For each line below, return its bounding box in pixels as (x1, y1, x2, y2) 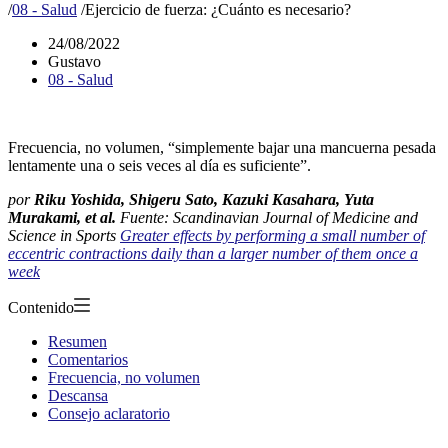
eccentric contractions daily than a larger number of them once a (8, 244, 418, 262)
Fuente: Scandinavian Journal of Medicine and (116, 208, 418, 226)
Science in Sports (8, 226, 120, 244)
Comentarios (48, 350, 128, 368)
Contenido (8, 298, 74, 316)
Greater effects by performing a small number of (120, 226, 425, 244)
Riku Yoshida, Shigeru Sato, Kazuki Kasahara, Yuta (34, 190, 374, 208)
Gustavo (48, 52, 101, 70)
